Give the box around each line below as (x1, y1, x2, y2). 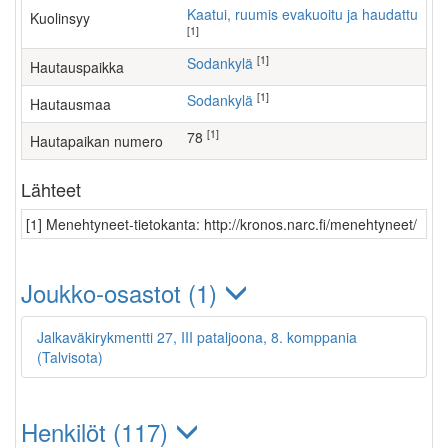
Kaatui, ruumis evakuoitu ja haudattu (196, 4, 418, 24)
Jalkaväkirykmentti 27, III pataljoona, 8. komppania (37, 327, 357, 347)
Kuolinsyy (30, 8, 90, 28)
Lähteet (21, 176, 81, 202)
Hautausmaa (30, 94, 111, 114)
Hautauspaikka (30, 57, 124, 77)
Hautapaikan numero (30, 131, 163, 151)
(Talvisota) (37, 347, 103, 367)
